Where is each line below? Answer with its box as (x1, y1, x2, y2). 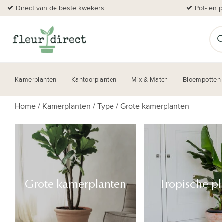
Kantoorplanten (71, 75, 117, 84)
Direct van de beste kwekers (16, 3, 104, 13)
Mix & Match (131, 75, 168, 84)
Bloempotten (182, 75, 221, 84)
